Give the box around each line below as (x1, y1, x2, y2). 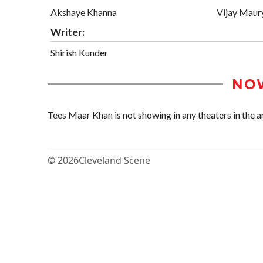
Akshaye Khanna (50, 6, 117, 18)
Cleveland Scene (79, 153, 150, 167)
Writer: (50, 25, 85, 38)
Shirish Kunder (50, 46, 108, 58)
